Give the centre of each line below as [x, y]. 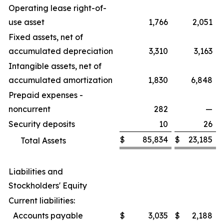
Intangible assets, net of [55, 66]
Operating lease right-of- [57, 8]
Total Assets [43, 141]
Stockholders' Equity [48, 186]
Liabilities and [36, 172]
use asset [26, 22]
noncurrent [29, 109]
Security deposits [42, 124]
